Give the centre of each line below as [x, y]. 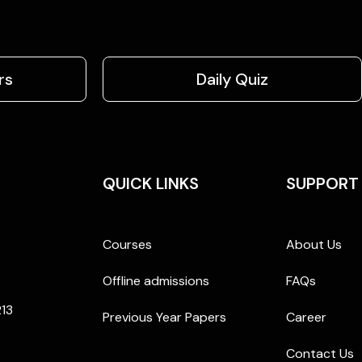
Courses [127, 244]
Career [307, 317]
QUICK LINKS [150, 183]
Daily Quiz [232, 79]
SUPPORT [323, 183]
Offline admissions [156, 280]
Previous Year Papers [164, 317]
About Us [314, 244]
